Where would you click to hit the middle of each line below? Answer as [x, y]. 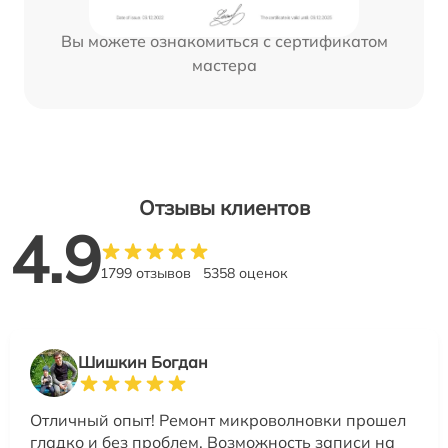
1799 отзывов [145, 273]
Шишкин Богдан [143, 362]
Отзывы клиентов [224, 208]
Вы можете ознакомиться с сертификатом [224, 41]
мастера [224, 65]
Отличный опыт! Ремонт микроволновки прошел [218, 420]
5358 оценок [245, 273]
